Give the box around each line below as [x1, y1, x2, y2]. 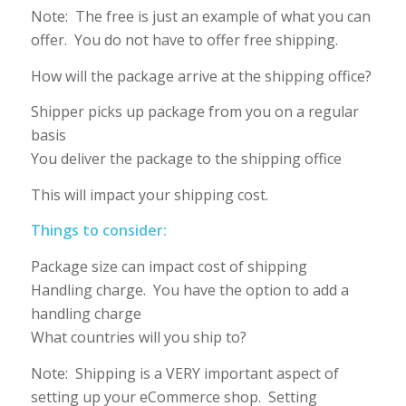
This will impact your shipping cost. [30, 184, 268, 205]
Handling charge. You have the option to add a [30, 279, 349, 300]
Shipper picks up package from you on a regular [30, 101, 359, 122]
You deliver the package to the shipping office [30, 149, 342, 169]
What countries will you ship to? [30, 326, 246, 347]
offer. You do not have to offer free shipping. [30, 29, 338, 50]
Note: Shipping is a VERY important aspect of [30, 362, 339, 383]
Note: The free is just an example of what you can [30, 5, 371, 26]
